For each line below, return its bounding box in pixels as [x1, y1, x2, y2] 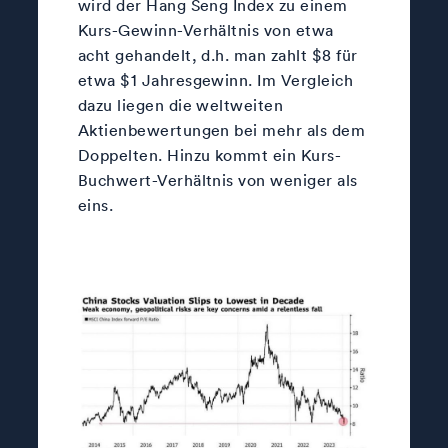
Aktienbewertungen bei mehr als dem [77, 120, 366, 141]
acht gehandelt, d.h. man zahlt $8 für [77, 45, 358, 66]
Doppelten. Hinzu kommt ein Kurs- [77, 145, 342, 166]
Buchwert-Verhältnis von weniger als [77, 170, 358, 191]
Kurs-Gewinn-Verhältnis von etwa [77, 20, 334, 41]
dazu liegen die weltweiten [77, 95, 284, 116]
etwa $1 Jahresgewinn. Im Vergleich [77, 70, 354, 91]
